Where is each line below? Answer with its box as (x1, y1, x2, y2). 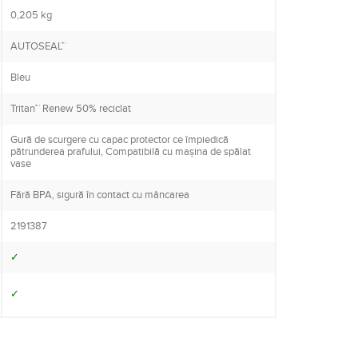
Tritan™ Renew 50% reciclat (10, 102, 131, 116)
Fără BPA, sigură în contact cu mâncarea (10, 189, 189, 202)
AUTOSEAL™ (10, 40, 66, 54)
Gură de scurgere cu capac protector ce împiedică (10, 133, 229, 147)
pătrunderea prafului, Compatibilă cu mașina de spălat (10, 145, 251, 159)
